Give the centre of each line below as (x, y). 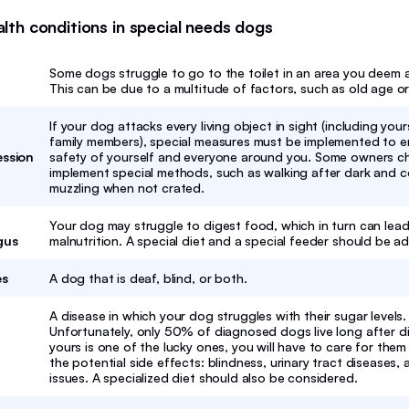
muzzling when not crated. (127, 188)
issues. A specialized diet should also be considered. (204, 378)
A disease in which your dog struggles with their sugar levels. (228, 315)
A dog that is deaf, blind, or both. (148, 278)
